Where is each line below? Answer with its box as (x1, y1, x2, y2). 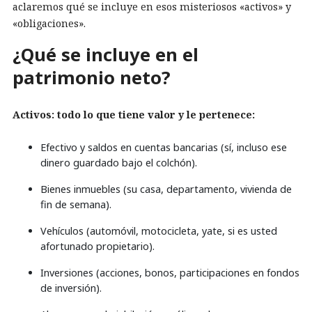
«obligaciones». (13, 16, 86, 30)
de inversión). (40, 281, 102, 295)
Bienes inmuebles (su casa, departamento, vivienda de (40, 182, 292, 196)
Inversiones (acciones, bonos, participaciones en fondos (40, 266, 299, 280)
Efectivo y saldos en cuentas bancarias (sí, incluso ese (40, 141, 287, 155)
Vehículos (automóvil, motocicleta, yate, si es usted (40, 224, 277, 238)
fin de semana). (40, 198, 111, 212)
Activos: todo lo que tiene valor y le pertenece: (13, 108, 255, 122)
